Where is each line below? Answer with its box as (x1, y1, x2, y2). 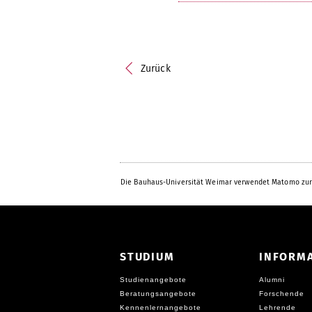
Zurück (141, 63, 171, 75)
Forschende (259, 290, 304, 297)
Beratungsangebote (120, 290, 196, 297)
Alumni (259, 276, 285, 283)
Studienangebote (120, 276, 187, 283)
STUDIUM (120, 250, 175, 263)
